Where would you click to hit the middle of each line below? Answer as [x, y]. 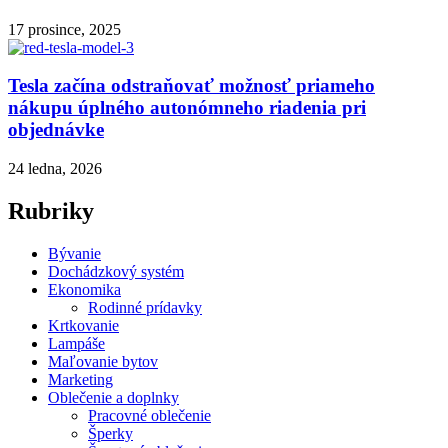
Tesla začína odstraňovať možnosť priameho [191, 86]
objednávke [56, 130]
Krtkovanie [83, 325]
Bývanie [74, 253]
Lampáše [76, 343]
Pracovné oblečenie [149, 415]
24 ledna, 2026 [55, 168]
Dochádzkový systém [116, 271]
